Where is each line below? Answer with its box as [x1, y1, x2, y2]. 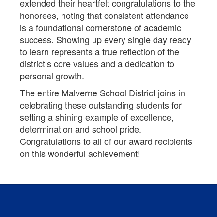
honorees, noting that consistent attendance [20, 9, 189, 21]
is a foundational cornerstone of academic [20, 21, 181, 33]
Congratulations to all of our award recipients [20, 135, 192, 147]
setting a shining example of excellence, [20, 110, 174, 123]
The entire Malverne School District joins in [20, 86, 185, 99]
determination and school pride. [20, 123, 141, 135]
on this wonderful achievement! [20, 147, 140, 159]
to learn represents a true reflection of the [20, 45, 179, 58]
